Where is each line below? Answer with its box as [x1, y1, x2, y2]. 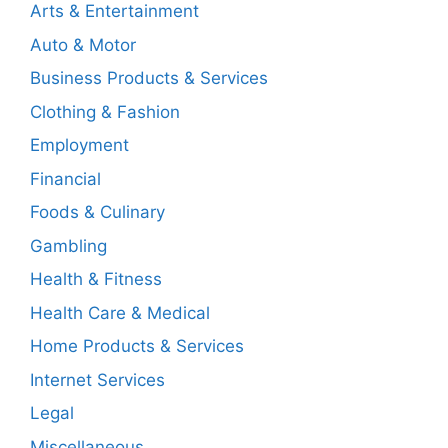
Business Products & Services [30, 68, 268, 88]
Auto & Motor [30, 34, 136, 55]
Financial [30, 168, 101, 189]
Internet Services [30, 369, 165, 390]
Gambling [30, 235, 107, 256]
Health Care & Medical [30, 302, 210, 323]
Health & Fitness [30, 269, 162, 289]
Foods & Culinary [30, 202, 165, 222]
